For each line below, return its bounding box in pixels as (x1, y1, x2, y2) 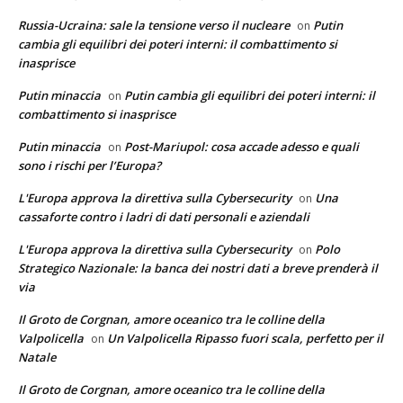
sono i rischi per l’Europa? (18, 157, 161, 174)
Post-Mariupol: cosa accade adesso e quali (124, 138, 359, 155)
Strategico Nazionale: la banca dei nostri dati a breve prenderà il (18, 259, 378, 276)
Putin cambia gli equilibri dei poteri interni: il (124, 86, 375, 103)
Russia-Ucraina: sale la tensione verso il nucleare (18, 16, 290, 33)
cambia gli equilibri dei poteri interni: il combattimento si (18, 35, 337, 52)
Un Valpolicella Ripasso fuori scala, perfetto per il (107, 329, 383, 346)
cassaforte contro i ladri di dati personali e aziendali (18, 208, 309, 225)
